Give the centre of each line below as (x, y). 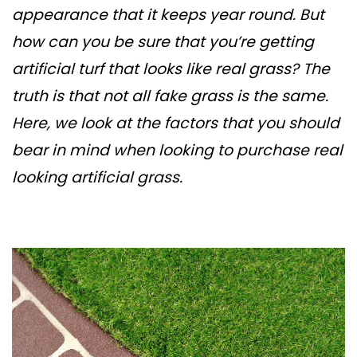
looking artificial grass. (97, 177)
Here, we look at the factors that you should (176, 123)
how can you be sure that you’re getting (163, 42)
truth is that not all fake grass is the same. (170, 96)
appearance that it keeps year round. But (168, 15)
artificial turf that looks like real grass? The (171, 69)
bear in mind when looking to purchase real (177, 150)
